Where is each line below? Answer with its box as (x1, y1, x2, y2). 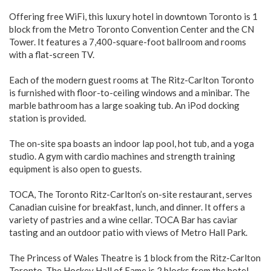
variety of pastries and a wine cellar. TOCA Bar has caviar (9, 214, 238, 225)
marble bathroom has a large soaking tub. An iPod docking (9, 100, 240, 111)
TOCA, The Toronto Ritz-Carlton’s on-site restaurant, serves (9, 189, 252, 200)
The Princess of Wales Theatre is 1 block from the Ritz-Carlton (9, 252, 261, 263)
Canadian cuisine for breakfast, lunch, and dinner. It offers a (9, 201, 245, 212)
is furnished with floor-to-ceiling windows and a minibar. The (9, 87, 250, 98)
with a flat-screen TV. (9, 49, 94, 60)
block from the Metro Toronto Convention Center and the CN (9, 24, 254, 34)
